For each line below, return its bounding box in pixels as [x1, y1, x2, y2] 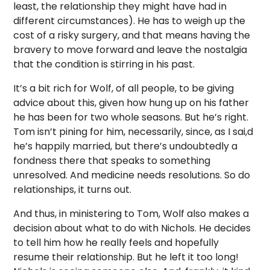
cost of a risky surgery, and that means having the [13, 28, 251, 42]
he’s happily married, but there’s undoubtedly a [13, 139, 238, 153]
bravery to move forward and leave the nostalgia [13, 43, 248, 57]
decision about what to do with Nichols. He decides [13, 221, 251, 235]
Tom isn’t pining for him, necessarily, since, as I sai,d [13, 125, 254, 139]
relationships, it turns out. [13, 183, 132, 196]
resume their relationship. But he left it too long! [13, 250, 239, 264]
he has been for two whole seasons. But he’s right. [13, 110, 249, 124]
